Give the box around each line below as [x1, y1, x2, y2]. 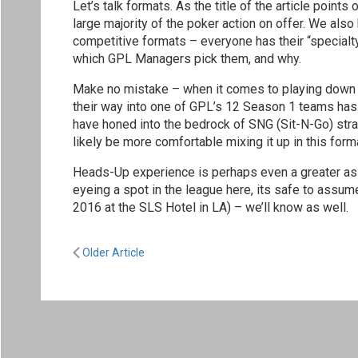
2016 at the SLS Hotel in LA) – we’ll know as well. [73, 200, 348, 216]
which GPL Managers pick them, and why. [73, 51, 301, 67]
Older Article [80, 246, 145, 260]
